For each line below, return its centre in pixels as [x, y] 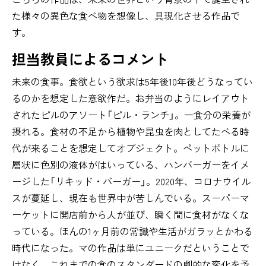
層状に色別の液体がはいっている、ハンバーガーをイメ [131, 165]
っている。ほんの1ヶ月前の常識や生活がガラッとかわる [132, 231]
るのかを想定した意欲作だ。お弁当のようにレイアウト [131, 98]
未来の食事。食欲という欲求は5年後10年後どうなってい [132, 82]
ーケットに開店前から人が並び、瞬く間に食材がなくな [131, 215]
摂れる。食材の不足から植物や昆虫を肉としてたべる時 [131, 132]
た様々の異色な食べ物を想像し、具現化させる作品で [126, 16]
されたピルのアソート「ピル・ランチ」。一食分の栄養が [131, 115]
